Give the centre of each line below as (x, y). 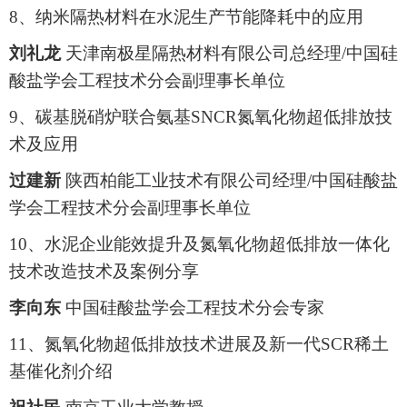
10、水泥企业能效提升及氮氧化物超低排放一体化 (199, 244)
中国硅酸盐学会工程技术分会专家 (193, 308)
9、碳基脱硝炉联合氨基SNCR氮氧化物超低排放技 (201, 117)
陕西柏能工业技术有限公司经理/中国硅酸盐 (229, 181)
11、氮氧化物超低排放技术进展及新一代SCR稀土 (199, 344)
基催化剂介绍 (61, 372)
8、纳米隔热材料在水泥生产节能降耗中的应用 (186, 17)
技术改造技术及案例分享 (104, 272)
